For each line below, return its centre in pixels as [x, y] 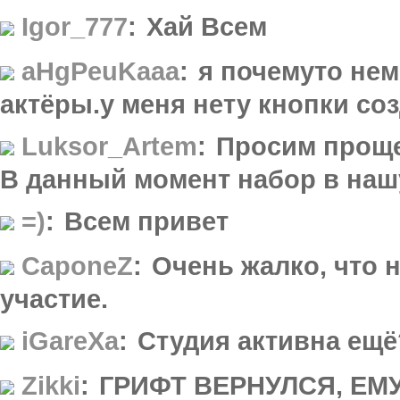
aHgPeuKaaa [100, 71]
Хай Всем [207, 26]
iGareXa [70, 340]
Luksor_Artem [109, 146]
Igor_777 [75, 26]
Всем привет [146, 221]
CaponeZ [77, 265]
